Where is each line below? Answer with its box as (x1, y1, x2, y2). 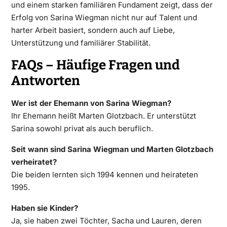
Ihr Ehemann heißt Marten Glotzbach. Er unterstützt (11, 110, 196, 121)
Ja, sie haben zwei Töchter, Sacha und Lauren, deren (11, 215, 202, 225)
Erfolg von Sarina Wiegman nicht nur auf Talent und (11, 12, 197, 22)
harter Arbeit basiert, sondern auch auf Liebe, (11, 25, 175, 35)
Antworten (11, 72, 80, 89)
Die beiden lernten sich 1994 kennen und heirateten (11, 169, 198, 179)
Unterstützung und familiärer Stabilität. (11, 37, 150, 48)
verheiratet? (11, 157, 57, 167)
